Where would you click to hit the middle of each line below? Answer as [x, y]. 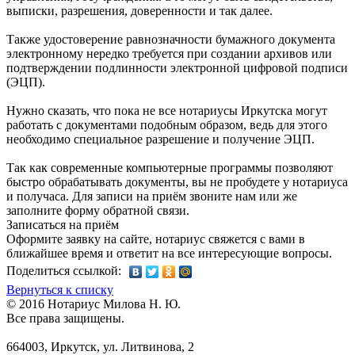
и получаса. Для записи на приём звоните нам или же [152, 197]
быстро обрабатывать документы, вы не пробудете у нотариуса [177, 182]
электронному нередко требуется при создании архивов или [169, 54]
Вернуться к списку [60, 290]
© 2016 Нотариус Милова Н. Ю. [94, 304]
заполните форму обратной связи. [98, 211]
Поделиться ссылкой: [64, 271]
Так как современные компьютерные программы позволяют [170, 168]
